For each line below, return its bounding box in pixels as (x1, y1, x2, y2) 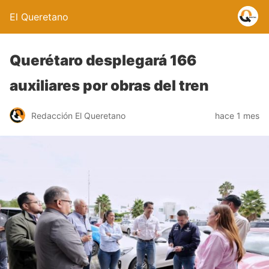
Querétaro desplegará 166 (10, 52, 196, 69)
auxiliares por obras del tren (10, 77, 209, 94)
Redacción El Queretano (31, 110, 125, 121)
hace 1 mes (215, 110, 259, 121)
